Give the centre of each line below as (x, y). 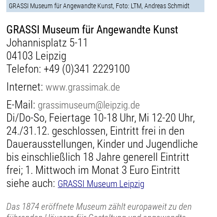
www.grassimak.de (83, 87)
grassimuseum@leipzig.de (89, 105)
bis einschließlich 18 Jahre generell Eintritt (98, 157)
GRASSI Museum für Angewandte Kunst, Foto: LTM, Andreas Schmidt (99, 6)
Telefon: (25, 69)
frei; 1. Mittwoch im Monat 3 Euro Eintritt (93, 170)
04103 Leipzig (37, 56)
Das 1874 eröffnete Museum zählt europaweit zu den (99, 207)
